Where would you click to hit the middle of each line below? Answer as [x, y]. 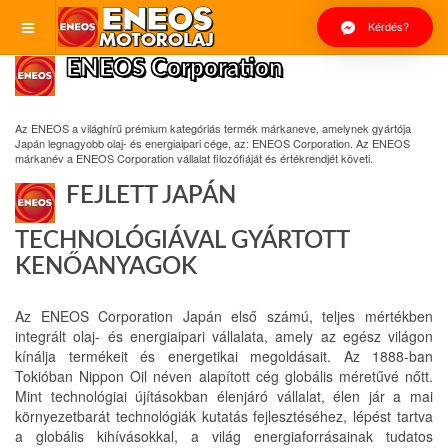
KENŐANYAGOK [106, 267]
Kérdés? [387, 26]
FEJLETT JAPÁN [148, 196]
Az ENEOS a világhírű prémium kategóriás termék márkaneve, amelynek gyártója [213, 128]
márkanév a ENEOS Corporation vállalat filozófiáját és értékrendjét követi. [194, 158]
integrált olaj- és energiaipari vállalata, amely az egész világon [224, 336]
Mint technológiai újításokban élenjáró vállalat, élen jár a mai [224, 396]
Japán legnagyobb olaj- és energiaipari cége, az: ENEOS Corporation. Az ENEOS [212, 143]
